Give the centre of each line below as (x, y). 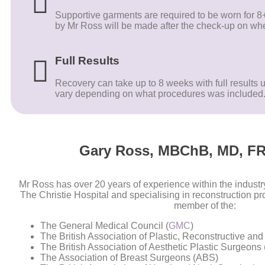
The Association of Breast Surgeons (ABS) (129, 258)
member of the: (206, 206)
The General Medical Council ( (104, 226)
